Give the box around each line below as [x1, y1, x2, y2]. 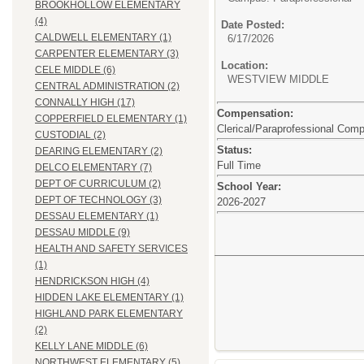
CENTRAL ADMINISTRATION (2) [35, 80, 180, 93]
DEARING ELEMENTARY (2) [35, 145, 162, 158]
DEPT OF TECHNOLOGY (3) [35, 194, 162, 206]
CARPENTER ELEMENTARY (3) [35, 48, 179, 60]
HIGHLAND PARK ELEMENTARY [35, 308, 183, 320]
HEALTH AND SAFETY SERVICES [35, 243, 188, 255]
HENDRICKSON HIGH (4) [35, 275, 149, 288]
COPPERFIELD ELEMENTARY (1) [35, 113, 187, 125]
